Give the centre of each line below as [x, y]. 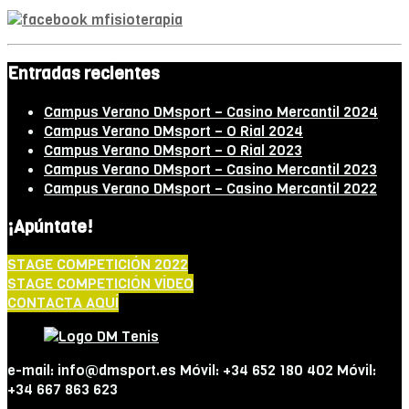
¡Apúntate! [50, 226]
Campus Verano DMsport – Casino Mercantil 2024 [211, 111]
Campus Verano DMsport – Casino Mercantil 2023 [210, 169]
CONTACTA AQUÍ [63, 303]
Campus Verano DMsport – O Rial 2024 [173, 131]
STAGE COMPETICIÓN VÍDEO [100, 284]
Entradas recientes [84, 74]
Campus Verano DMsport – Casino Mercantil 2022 [210, 188]
